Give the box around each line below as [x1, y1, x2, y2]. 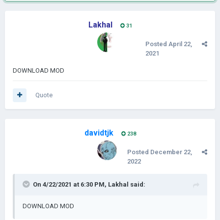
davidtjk [84, 128, 113, 137]
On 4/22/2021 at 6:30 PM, [33, 181, 108, 188]
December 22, [150, 148, 192, 156]
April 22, [168, 40, 192, 48]
